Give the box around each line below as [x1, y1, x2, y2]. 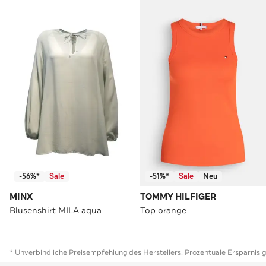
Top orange [140, 205, 186, 216]
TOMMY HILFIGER [140, 191, 216, 203]
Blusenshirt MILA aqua [9, 205, 102, 216]
